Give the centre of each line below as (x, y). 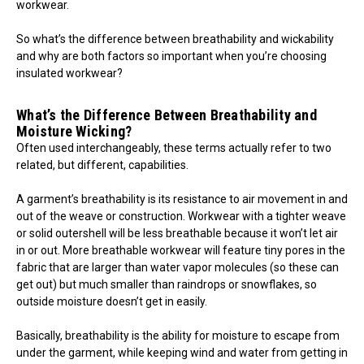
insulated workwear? (69, 73)
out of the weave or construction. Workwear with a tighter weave (181, 216)
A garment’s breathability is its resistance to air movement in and (182, 199)
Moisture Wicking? (74, 131)
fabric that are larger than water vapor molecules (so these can (178, 267)
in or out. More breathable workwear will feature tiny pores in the (181, 250)
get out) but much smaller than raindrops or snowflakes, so (167, 284)
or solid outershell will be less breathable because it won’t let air (177, 233)
